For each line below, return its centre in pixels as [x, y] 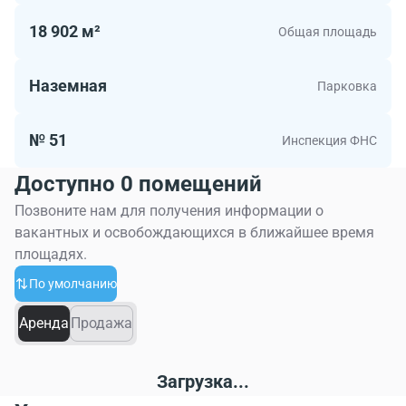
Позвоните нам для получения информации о [169, 210]
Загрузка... [203, 381]
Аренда [44, 323]
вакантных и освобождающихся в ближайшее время [194, 232]
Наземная [68, 85]
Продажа [101, 323]
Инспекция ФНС [329, 140]
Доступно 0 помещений [138, 184]
